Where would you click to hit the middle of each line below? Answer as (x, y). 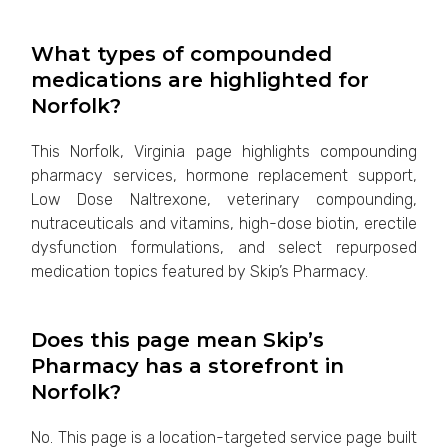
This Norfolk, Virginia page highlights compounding (224, 152)
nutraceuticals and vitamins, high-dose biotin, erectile (224, 224)
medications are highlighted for (200, 80)
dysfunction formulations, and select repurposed (224, 248)
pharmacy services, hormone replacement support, (224, 176)
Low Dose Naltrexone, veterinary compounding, (224, 200)
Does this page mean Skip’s (178, 340)
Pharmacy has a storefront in (188, 366)
